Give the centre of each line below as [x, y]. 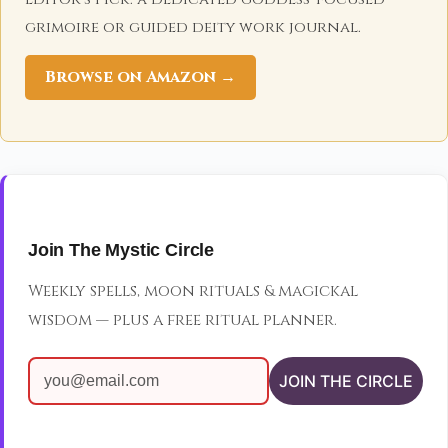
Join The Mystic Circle [121, 250]
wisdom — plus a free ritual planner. [182, 320]
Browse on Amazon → [140, 76]
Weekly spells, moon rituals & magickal [193, 291]
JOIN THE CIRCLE [346, 380]
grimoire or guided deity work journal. [193, 27]
